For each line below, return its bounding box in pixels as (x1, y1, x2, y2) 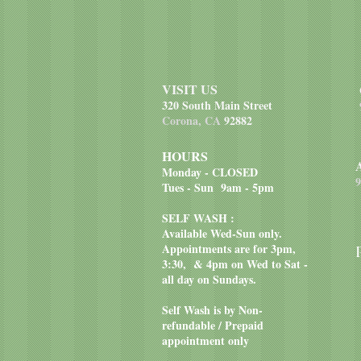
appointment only (162, 332, 249, 349)
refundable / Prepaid (162, 317, 263, 334)
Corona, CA (162, 112, 224, 129)
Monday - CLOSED (162, 164, 258, 180)
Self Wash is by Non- (162, 301, 263, 318)
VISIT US (162, 80, 218, 98)
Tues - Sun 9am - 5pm (162, 179, 278, 196)
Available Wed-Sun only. (162, 225, 282, 242)
